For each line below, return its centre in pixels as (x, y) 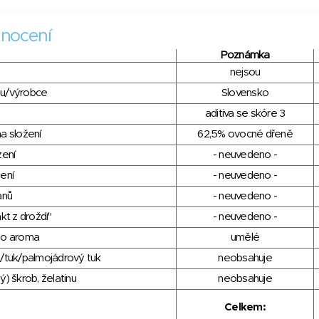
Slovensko (245, 93)
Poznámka (245, 56)
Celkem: (245, 308)
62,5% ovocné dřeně (245, 135)
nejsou (245, 73)
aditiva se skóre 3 (245, 114)
